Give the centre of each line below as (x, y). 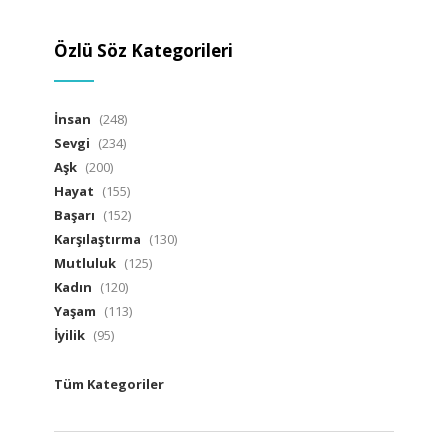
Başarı (74, 214)
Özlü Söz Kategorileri (143, 50)
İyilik (69, 334)
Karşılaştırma (97, 238)
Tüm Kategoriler (109, 383)
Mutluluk (85, 262)
